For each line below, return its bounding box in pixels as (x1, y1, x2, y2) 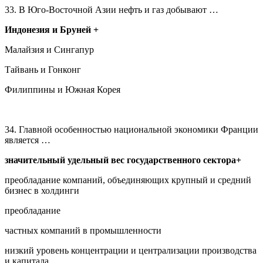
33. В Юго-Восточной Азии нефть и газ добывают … (5, 4, 218, 15)
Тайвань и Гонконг (5, 64, 81, 75)
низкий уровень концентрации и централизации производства (5, 245, 257, 255)
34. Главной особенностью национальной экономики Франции (5, 124, 258, 134)
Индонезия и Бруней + (5, 24, 99, 35)
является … (5, 134, 50, 145)
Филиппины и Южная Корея (5, 84, 120, 95)
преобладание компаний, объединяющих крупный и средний (5, 174, 251, 185)
